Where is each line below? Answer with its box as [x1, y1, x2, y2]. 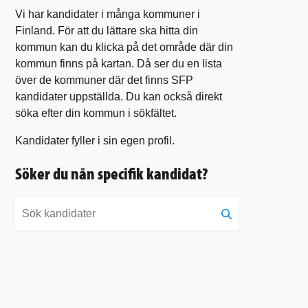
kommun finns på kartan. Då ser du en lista [15, 57, 222, 69]
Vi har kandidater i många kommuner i [15, 8, 200, 20]
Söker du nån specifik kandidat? [15, 162, 208, 184]
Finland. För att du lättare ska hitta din [15, 24, 198, 36]
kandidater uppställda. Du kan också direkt [15, 90, 222, 102]
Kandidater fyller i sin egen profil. [15, 134, 175, 146]
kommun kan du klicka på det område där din [15, 41, 233, 53]
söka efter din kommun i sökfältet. [15, 107, 177, 119]
